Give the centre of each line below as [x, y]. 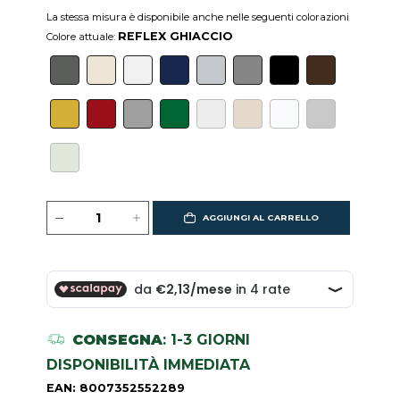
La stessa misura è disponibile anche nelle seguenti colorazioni [198, 17]
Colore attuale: [83, 37]
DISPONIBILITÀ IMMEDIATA [149, 364]
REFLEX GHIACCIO [176, 37]
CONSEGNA [117, 339]
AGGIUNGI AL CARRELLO [260, 217]
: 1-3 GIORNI [206, 339]
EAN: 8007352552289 [116, 387]
